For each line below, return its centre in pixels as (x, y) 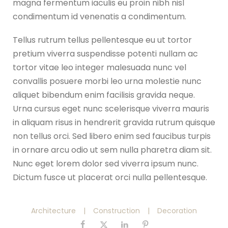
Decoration (177, 211)
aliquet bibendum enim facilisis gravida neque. (104, 95)
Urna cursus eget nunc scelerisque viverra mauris (111, 109)
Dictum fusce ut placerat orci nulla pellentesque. (110, 178)
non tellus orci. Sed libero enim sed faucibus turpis (112, 136)
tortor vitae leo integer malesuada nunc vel (99, 68)
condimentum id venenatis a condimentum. (99, 17)
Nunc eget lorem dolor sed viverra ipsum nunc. (106, 164)
